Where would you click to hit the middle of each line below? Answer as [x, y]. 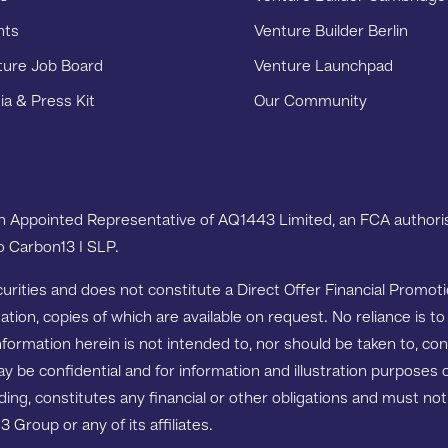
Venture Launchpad [323, 66]
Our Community [310, 101]
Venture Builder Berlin [330, 31]
